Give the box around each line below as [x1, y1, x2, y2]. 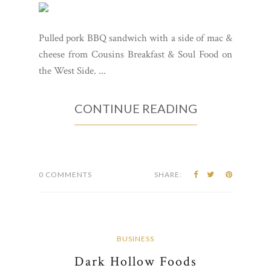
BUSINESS [117, 233, 154, 243]
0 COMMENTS [39, 169, 92, 179]
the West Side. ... [39, 64, 106, 77]
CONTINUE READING [74, 100, 197, 116]
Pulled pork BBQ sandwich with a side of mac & [39, 31, 232, 45]
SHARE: [154, 169, 182, 179]
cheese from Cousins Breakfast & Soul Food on [39, 47, 232, 61]
